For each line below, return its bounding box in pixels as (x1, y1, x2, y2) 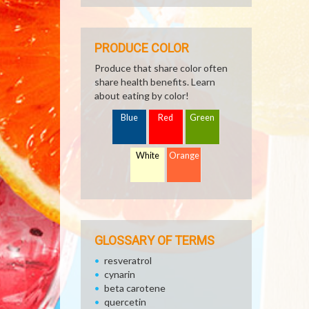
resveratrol (104, 255, 152, 266)
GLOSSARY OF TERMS (94, 233, 215, 248)
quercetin (104, 296, 146, 308)
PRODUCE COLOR (94, 41, 189, 55)
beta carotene (104, 282, 166, 294)
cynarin (104, 268, 135, 280)
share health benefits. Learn (94, 76, 215, 88)
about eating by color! (94, 90, 189, 101)
